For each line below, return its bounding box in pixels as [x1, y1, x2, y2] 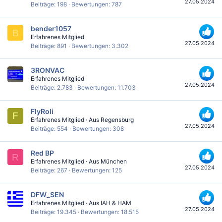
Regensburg [101, 116, 134, 124]
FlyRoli [31, 107, 54, 116]
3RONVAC [31, 65, 64, 74]
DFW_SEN [31, 190, 64, 199]
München [101, 158, 127, 166]
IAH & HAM [101, 199, 131, 207]
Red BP [31, 149, 54, 158]
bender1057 [31, 24, 71, 33]
